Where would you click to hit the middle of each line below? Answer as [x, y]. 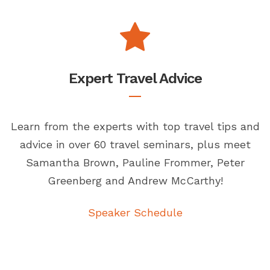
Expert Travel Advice [135, 79]
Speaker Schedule [135, 213]
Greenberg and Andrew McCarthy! [135, 181]
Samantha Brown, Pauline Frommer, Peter [135, 163]
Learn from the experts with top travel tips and [135, 127]
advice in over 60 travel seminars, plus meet [135, 145]
